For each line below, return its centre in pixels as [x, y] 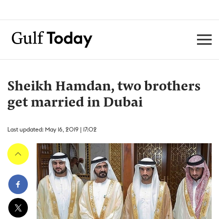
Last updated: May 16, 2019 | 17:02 [52, 129]
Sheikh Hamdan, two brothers [104, 87]
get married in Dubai [75, 103]
